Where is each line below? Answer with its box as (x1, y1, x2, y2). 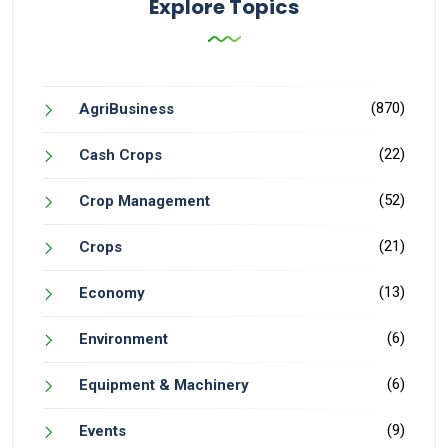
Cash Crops (79, 146, 162, 165)
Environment (79, 330, 168, 349)
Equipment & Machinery (79, 376, 249, 395)
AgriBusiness (79, 100, 174, 119)
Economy (79, 284, 145, 303)
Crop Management (79, 192, 210, 211)
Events (79, 422, 126, 441)
